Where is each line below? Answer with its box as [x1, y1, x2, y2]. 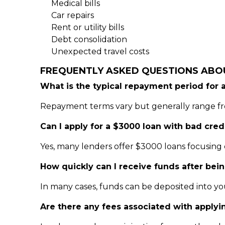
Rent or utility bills [51, 23, 124, 32]
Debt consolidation [51, 35, 127, 44]
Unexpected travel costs [51, 47, 149, 56]
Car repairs [51, 11, 94, 20]
